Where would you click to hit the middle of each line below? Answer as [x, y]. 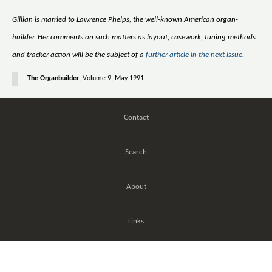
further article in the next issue [194, 55]
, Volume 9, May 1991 [111, 78]
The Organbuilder [53, 78]
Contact [136, 117]
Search [136, 152]
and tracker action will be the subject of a [79, 55]
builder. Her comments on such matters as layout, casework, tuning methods [134, 37]
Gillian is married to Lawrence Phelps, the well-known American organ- [125, 19]
